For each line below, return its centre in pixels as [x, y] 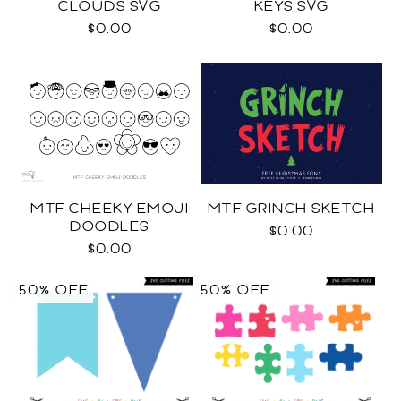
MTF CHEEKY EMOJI [110, 209]
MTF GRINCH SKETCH [291, 209]
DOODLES [110, 226]
